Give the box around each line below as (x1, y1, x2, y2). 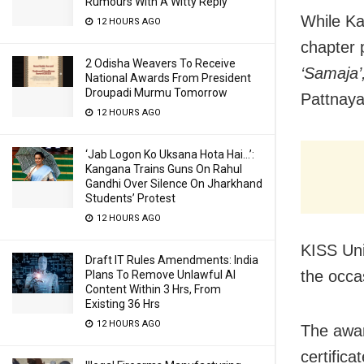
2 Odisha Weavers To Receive (85, 57, 236, 70)
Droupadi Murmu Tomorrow (85, 86, 227, 99)
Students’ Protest (85, 192, 175, 205)
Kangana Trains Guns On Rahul (85, 162, 242, 175)
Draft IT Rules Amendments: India (85, 253, 258, 266)
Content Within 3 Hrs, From (85, 283, 221, 296)
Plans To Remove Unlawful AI (85, 268, 236, 281)
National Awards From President (85, 71, 251, 84)
